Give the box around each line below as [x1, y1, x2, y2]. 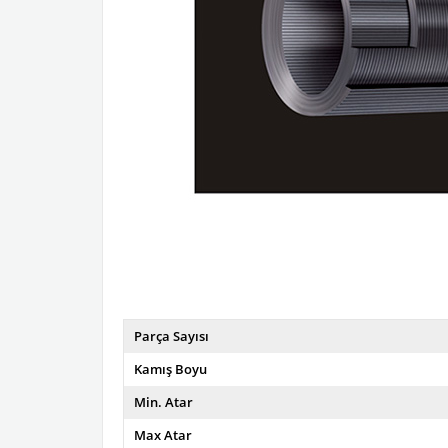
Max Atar [134, 426, 192, 444]
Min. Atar [134, 393, 193, 411]
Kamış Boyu [134, 360, 207, 378]
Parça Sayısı [134, 327, 209, 345]
